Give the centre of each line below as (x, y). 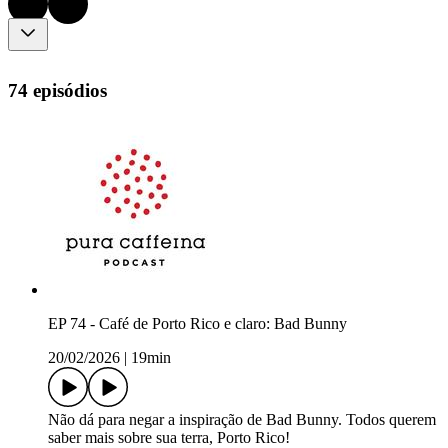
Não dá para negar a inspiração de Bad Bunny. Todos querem (242, 420)
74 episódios (57, 90)
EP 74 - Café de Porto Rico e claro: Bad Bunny (197, 324)
